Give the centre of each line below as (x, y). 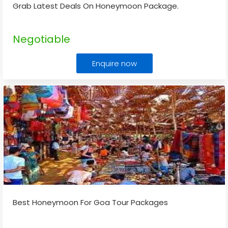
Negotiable (41, 39)
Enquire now (114, 63)
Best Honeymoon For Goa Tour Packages (90, 202)
